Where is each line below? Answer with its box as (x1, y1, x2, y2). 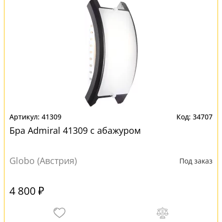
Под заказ (179, 156, 213, 166)
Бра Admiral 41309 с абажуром (9, 124, 141, 136)
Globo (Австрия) (9, 155, 77, 166)
